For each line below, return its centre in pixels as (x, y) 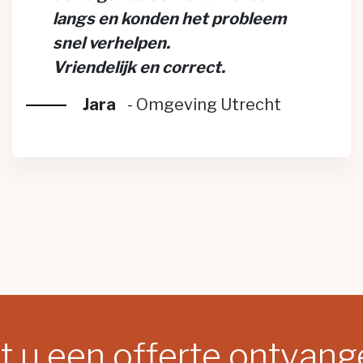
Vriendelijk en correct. (139, 67)
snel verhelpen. (111, 43)
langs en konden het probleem (169, 19)
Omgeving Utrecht (208, 105)
